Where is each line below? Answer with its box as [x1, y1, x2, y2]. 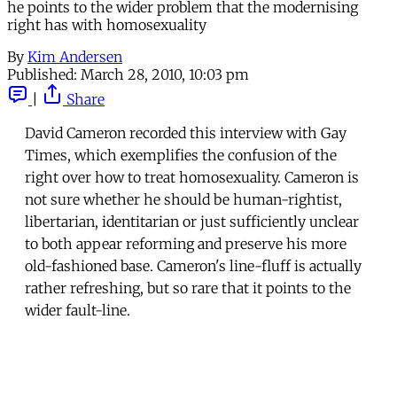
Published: [7, 65, 77, 83]
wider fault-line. [25, 300, 130, 319]
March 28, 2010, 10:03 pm [81, 65, 249, 83]
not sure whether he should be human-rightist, [25, 190, 342, 208]
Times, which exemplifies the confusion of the [25, 145, 337, 164]
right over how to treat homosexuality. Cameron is [25, 167, 359, 186]
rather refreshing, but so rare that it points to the [25, 278, 351, 297]
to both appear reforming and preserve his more [25, 234, 346, 253]
